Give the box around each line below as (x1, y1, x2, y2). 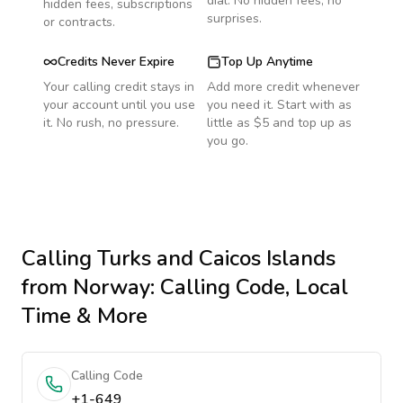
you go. (207, 132, 248, 149)
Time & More (22, 301, 148, 330)
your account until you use (43, 96, 195, 113)
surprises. (207, 10, 262, 27)
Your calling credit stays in (43, 78, 194, 95)
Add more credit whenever (207, 78, 360, 95)
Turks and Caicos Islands (97, 244, 336, 273)
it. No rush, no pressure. (43, 114, 179, 131)
